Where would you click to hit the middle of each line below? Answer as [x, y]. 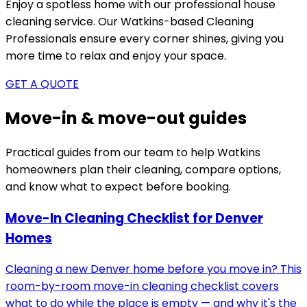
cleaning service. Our [63, 22]
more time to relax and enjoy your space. [116, 56]
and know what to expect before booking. [118, 186]
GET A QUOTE [42, 84]
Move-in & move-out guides [126, 118]
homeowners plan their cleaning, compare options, [143, 169]
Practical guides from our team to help [111, 152]
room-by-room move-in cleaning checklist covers [142, 286]
